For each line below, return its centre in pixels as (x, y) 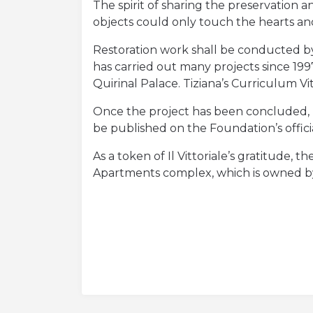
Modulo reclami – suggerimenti (150, 97)
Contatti (47, 65)
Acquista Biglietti (88, 33)
